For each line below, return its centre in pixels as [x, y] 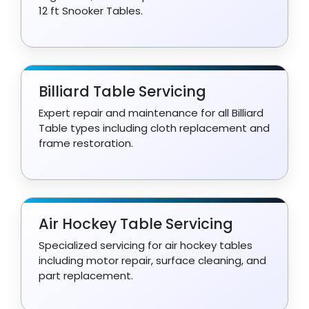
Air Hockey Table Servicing [136, 223]
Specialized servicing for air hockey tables [146, 245]
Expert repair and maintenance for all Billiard [151, 112]
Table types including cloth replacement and [154, 128]
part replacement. [86, 275]
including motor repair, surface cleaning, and [152, 260]
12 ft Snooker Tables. [91, 10]
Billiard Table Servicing [122, 91]
